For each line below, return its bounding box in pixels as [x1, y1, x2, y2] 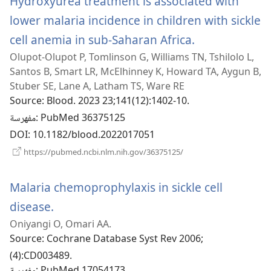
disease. [10, 198, 54, 215]
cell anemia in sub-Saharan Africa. [10, 31, 195, 48]
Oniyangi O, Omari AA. [10, 217, 111, 230]
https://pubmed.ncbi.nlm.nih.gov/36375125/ [22, 146, 183, 157]
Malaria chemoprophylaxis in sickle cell [10, 178, 223, 195]
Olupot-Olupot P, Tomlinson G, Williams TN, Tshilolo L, [10, 50, 254, 64]
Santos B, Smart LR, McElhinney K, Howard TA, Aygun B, [10, 64, 261, 78]
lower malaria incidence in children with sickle [10, 11, 261, 28]
